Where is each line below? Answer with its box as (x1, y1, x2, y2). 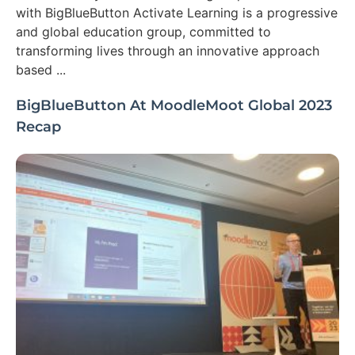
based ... (16, 61, 66, 78)
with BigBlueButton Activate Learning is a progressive (16, 4, 338, 21)
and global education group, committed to (16, 23, 271, 40)
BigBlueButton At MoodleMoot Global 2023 (16, 96, 332, 114)
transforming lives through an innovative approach (16, 42, 319, 59)
